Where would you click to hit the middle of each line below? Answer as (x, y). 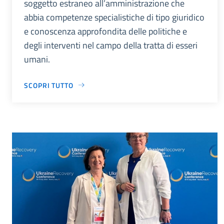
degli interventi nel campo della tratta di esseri (111, 45)
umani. (37, 59)
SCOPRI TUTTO (49, 85)
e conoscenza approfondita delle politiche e (105, 31)
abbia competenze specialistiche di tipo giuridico (114, 17)
